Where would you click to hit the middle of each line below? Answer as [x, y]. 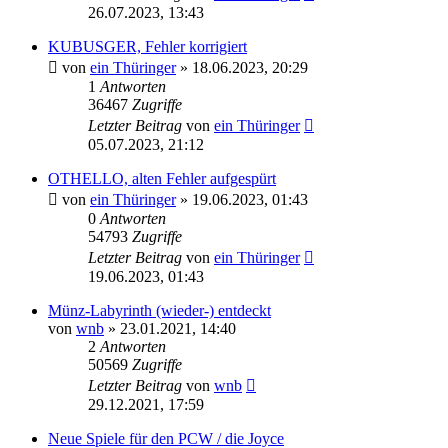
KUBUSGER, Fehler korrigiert [147, 46]
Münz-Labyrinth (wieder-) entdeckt [159, 310]
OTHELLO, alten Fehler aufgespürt [162, 178]
